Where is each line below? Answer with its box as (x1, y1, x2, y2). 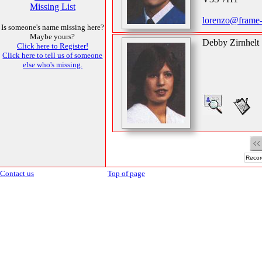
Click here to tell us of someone (2, 51, 103, 60)
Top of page (108, 169, 145, 178)
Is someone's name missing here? (1, 23, 104, 32)
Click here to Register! (17, 42, 88, 50)
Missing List (30, 2, 75, 12)
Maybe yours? (30, 32, 75, 41)
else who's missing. (23, 60, 82, 69)
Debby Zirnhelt (202, 37, 259, 47)
